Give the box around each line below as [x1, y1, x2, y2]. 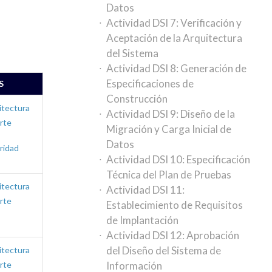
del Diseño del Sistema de [106, 244, 222, 257]
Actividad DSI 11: [106, 183, 185, 196]
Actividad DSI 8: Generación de [106, 62, 247, 75]
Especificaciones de [106, 77, 194, 90]
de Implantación [106, 214, 179, 226]
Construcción [106, 92, 168, 105]
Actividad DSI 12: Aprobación [106, 229, 240, 242]
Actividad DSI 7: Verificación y [106, 16, 242, 29]
